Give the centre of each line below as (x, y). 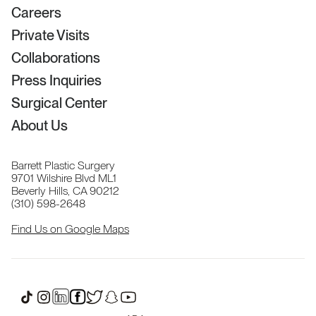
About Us (39, 125)
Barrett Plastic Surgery (63, 165)
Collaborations (56, 57)
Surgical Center (59, 103)
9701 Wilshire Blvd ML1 (64, 178)
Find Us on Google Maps (70, 229)
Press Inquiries (56, 80)
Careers (36, 12)
